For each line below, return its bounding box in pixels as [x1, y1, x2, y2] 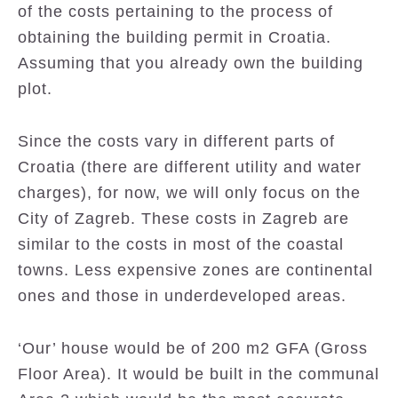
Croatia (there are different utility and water [18, 158, 362, 176]
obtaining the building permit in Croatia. [18, 28, 331, 46]
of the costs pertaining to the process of [18, 3, 333, 20]
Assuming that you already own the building [18, 54, 363, 72]
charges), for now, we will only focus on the [18, 184, 361, 202]
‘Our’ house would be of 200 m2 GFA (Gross [18, 339, 368, 357]
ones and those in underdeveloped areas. [18, 287, 346, 305]
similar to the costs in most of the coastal [18, 235, 344, 253]
